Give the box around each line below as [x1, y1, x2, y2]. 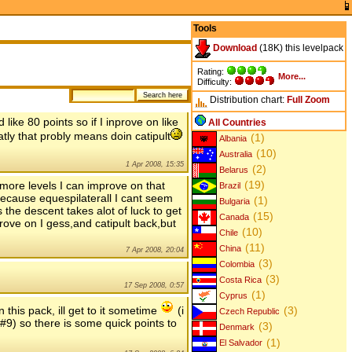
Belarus [217, 165, 249, 174]
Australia [217, 148, 253, 159]
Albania [217, 133, 247, 143]
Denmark [217, 322, 255, 332]
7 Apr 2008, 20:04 [126, 245, 184, 254]
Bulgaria [217, 196, 251, 207]
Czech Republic [217, 306, 280, 317]
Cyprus [217, 291, 248, 301]
